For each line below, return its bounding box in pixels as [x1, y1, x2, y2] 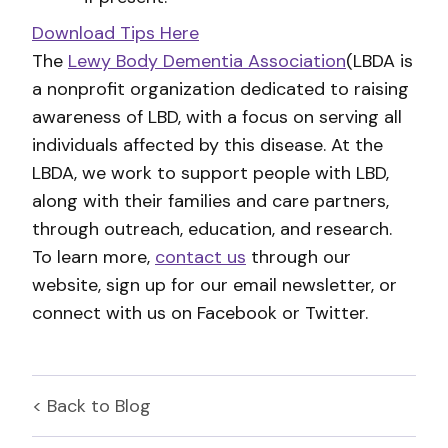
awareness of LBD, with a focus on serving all [32, 104, 402, 129]
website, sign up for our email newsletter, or [32, 272, 397, 297]
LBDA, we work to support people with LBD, [32, 160, 389, 185]
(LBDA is [346, 48, 413, 73]
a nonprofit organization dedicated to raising [32, 76, 409, 101]
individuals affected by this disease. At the [32, 132, 383, 157]
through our [246, 244, 351, 269]
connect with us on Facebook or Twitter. [32, 300, 368, 325]
